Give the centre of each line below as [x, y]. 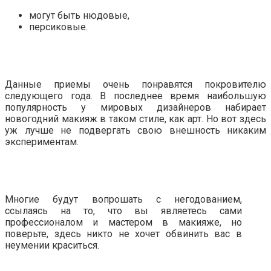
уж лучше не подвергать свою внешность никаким [135, 131]
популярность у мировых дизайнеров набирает [135, 108]
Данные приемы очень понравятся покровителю [135, 85]
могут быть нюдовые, [79, 16]
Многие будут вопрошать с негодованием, [123, 200]
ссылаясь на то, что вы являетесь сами [123, 211]
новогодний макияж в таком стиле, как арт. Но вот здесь [135, 119]
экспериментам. [42, 142]
